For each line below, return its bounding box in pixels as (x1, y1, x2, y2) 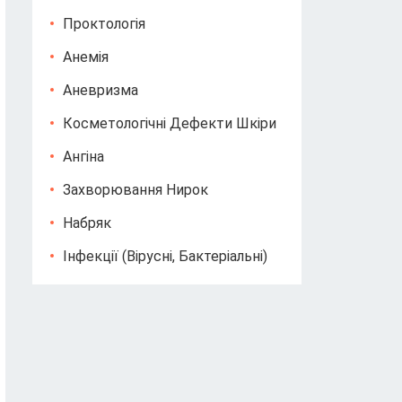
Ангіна (63, 148, 104, 165)
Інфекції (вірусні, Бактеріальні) (63, 248, 267, 265)
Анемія (63, 48, 109, 66)
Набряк (63, 214, 111, 232)
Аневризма (63, 82, 138, 99)
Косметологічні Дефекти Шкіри (63, 115, 276, 132)
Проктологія (63, 15, 145, 32)
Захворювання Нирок (63, 181, 208, 198)
